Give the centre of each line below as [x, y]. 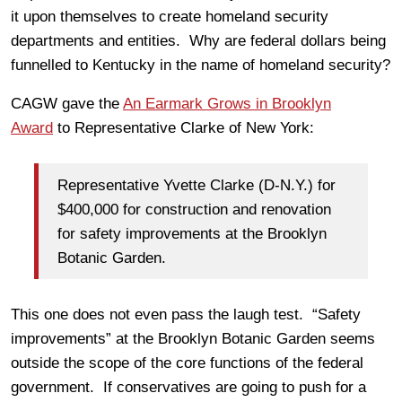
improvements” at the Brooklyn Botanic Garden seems [193, 339]
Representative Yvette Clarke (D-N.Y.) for [197, 185]
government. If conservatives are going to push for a [188, 387]
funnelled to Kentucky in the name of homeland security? [201, 65]
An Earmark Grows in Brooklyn [227, 104]
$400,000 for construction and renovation [194, 209]
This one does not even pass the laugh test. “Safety [186, 315]
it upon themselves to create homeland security [170, 17]
